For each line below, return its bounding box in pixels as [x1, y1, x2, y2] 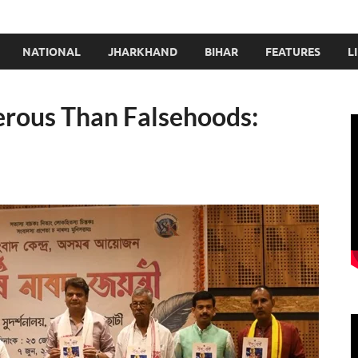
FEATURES [265, 45, 320, 58]
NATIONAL [22, 45, 81, 58]
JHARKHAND [108, 45, 177, 58]
